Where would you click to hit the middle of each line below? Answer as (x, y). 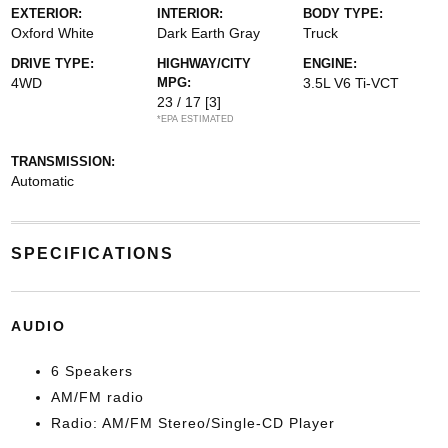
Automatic (42, 180)
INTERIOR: (189, 13)
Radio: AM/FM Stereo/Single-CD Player (192, 422)
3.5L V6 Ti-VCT (351, 82)
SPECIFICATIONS (92, 253)
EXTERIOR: (46, 13)
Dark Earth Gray (208, 32)
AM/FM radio (97, 396)
